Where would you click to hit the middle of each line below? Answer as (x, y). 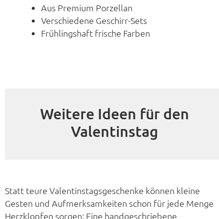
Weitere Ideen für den (114, 114)
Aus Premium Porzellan (87, 8)
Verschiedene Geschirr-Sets (94, 21)
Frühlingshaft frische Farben (96, 33)
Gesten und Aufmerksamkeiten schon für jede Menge (109, 203)
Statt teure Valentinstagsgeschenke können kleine (102, 191)
